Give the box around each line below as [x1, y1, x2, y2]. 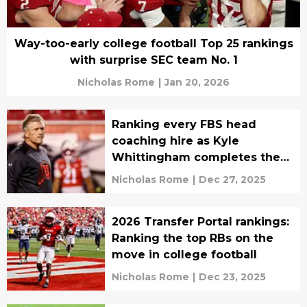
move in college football [111, 248, 257, 262]
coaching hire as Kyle [111, 134, 239, 148]
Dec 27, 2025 [198, 173, 266, 186]
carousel [111, 167, 162, 181]
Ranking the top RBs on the [111, 232, 273, 245]
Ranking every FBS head [111, 118, 256, 132]
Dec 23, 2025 [198, 271, 266, 284]
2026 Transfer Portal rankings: [111, 215, 289, 229]
